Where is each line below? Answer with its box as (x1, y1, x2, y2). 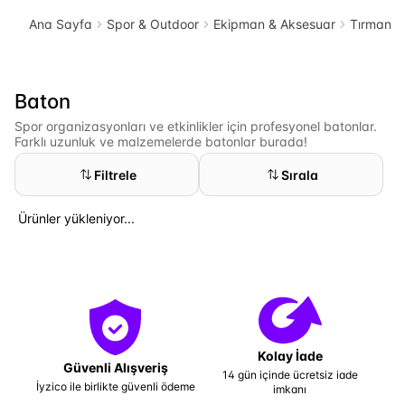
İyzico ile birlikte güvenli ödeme (35, 380, 195, 393)
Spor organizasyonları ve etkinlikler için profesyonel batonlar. (14, 118, 377, 134)
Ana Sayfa (29, 16, 92, 32)
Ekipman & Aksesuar (213, 16, 335, 32)
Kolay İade (257, 348, 323, 363)
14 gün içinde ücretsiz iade (221, 368, 358, 381)
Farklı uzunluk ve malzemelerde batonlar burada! (14, 134, 307, 149)
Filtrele (93, 166, 137, 183)
